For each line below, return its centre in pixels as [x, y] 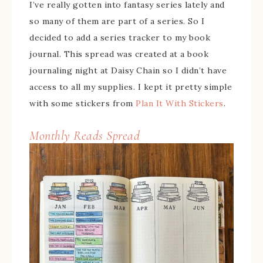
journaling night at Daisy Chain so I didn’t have [128, 70]
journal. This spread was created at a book [119, 54]
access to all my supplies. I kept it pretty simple [131, 87]
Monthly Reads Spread [85, 136]
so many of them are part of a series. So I [117, 21]
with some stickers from [82, 103]
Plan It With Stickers [180, 103]
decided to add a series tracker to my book [120, 38]
